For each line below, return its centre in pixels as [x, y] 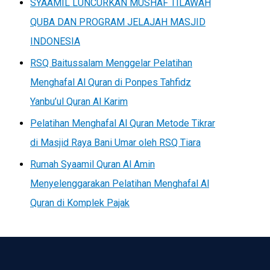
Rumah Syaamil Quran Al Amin [93, 164]
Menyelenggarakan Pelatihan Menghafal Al [120, 183]
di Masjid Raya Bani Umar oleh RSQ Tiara [115, 142]
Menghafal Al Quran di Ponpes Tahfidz [111, 82]
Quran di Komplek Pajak [80, 202]
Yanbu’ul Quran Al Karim [79, 101]
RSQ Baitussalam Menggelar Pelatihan [111, 63]
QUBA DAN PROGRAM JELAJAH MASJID [118, 22]
